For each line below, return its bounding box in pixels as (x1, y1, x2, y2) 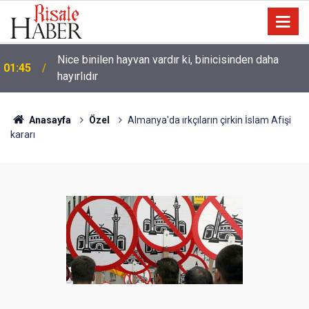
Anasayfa (26, 114, 71, 126)
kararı (10, 129, 35, 140)
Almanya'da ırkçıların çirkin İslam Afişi (127, 114, 291, 126)
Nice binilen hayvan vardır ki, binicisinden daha (57, 53, 279, 66)
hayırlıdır (57, 70, 98, 83)
